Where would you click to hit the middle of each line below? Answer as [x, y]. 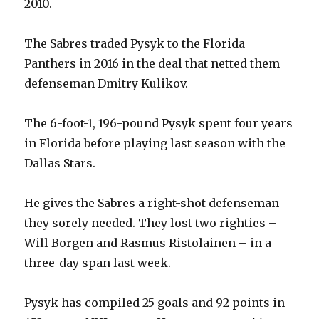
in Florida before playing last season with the [155, 143]
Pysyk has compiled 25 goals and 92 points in [155, 303]
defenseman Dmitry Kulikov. [106, 84]
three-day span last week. [98, 263]
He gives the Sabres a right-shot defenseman [152, 203]
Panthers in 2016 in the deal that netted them [152, 64]
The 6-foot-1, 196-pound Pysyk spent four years [159, 124]
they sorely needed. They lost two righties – [151, 223]
